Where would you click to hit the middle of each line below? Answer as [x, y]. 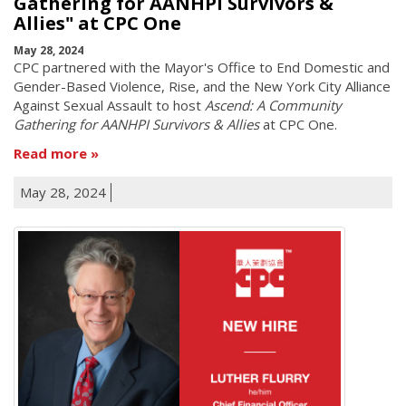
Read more [50, 153]
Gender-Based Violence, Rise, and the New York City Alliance [202, 87]
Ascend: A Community [273, 106]
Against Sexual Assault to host [109, 106]
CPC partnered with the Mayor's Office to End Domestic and [202, 68]
